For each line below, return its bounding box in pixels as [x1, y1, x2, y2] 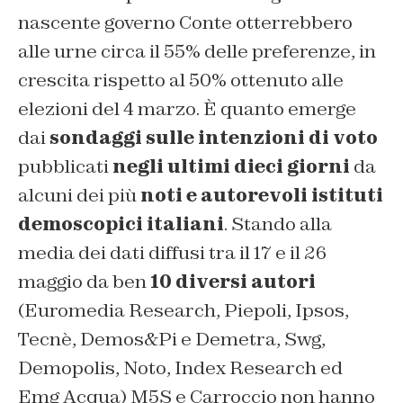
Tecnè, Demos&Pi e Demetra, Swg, [18, 327, 326, 351]
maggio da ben [18, 269, 150, 293]
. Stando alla [224, 211, 332, 236]
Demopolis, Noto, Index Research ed [18, 355, 343, 380]
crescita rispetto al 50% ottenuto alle [18, 67, 344, 92]
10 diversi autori [150, 269, 316, 293]
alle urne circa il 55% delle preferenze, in [18, 39, 376, 63]
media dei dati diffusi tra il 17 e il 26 [18, 240, 327, 264]
